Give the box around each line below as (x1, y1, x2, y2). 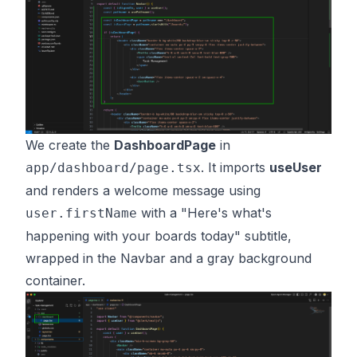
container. (25, 272, 85, 288)
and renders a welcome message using (25, 182, 261, 198)
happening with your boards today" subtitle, (25, 227, 292, 244)
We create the (25, 136, 114, 153)
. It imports (201, 159, 269, 175)
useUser (269, 159, 322, 175)
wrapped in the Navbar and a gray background (25, 249, 312, 266)
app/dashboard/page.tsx (25, 159, 201, 175)
